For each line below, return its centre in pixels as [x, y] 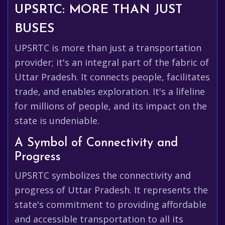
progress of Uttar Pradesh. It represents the [111, 190]
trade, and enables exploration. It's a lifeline [110, 91]
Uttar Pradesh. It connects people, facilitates [112, 77]
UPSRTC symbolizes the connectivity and [103, 175]
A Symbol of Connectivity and [96, 143]
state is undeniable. [57, 121]
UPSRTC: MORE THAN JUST [98, 10]
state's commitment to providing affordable [110, 204]
